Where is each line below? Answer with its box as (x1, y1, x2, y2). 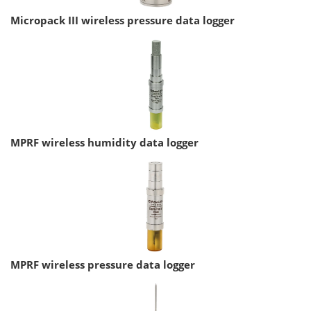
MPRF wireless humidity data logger (10, 135, 199, 150)
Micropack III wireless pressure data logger (10, 13, 235, 28)
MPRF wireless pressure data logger (10, 258, 195, 272)
